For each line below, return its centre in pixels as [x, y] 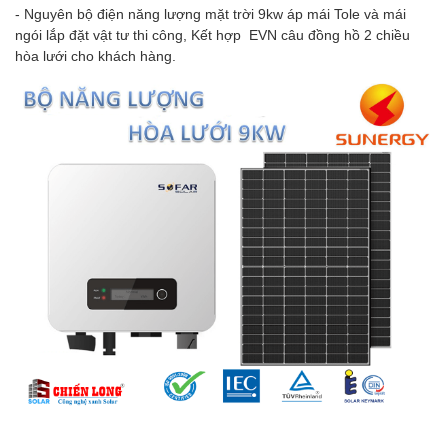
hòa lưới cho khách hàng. [95, 55]
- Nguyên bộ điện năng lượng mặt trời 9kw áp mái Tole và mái [210, 13]
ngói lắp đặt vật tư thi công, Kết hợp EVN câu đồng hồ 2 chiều [212, 34]
